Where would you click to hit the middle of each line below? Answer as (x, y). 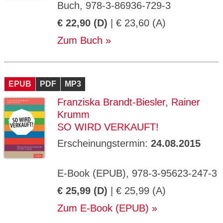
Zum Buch (80, 40)
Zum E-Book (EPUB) (103, 208)
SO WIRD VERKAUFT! (108, 127)
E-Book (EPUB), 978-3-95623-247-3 (137, 173)
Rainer (186, 102)
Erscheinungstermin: (104, 143)
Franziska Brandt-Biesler (111, 102)
